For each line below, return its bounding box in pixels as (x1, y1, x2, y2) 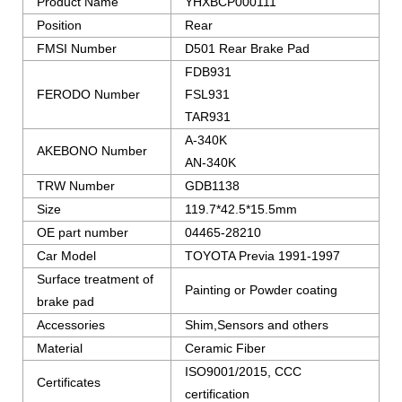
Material (37, 341, 83, 356)
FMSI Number (37, 41, 117, 57)
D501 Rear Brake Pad (185, 41, 310, 57)
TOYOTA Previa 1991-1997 (185, 249, 340, 264)
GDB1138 (185, 179, 240, 194)
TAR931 (185, 109, 231, 125)
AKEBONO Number (37, 144, 147, 159)
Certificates (37, 375, 100, 390)
